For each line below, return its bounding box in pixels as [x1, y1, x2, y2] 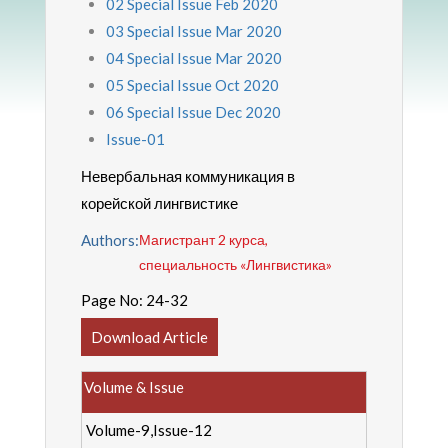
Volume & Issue [83, 378, 184, 396]
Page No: [80, 291, 146, 309]
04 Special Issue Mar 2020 [105, 49, 282, 67]
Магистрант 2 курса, [138, 231, 268, 248]
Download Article [90, 328, 208, 346]
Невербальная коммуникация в [80, 167, 295, 185]
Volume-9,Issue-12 [85, 421, 212, 439]
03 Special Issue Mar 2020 [105, 22, 282, 40]
